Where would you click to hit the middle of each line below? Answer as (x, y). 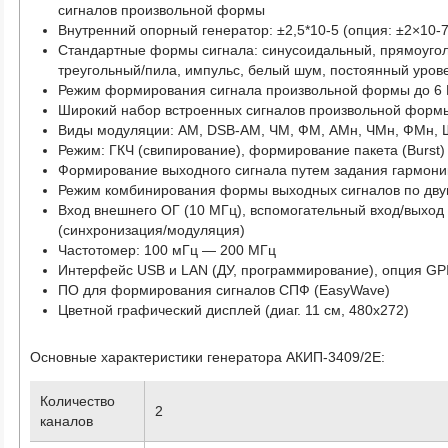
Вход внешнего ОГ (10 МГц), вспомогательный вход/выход (251, 209)
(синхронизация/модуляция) (152, 229)
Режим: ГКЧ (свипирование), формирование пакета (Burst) (252, 149)
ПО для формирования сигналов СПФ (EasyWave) (224, 289)
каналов (67, 420)
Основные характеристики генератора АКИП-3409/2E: (208, 356)
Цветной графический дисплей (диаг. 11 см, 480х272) (234, 309)
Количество (78, 400)
